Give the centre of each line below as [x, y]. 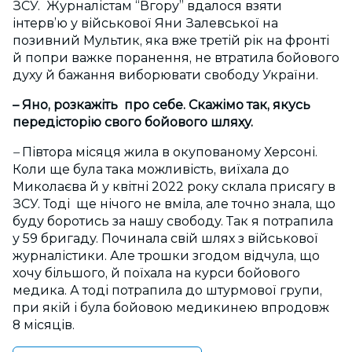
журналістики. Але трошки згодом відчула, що [166, 256]
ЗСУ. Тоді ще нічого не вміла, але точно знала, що [174, 204]
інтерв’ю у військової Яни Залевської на [145, 23]
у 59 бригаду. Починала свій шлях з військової [165, 238]
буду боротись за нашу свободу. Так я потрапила [173, 221]
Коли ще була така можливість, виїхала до [151, 169]
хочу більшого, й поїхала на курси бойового [156, 273]
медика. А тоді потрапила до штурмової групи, [167, 290]
